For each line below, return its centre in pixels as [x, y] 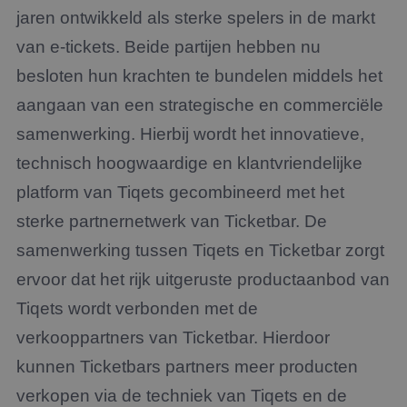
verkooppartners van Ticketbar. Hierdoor [173, 338]
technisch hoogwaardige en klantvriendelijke [189, 163]
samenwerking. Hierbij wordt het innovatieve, [190, 134]
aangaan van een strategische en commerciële [200, 105]
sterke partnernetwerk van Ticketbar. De [172, 221]
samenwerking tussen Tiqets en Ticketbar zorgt [200, 250]
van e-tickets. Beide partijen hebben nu [169, 47]
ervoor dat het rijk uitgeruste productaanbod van [203, 279]
